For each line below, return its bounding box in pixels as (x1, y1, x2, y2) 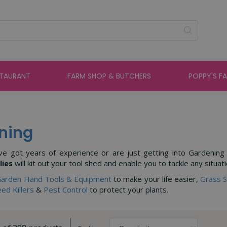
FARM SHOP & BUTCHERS (67, 71, 152, 81)
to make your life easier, (111, 174, 201, 184)
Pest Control (44, 184, 88, 195)
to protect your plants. (88, 184, 168, 195)
